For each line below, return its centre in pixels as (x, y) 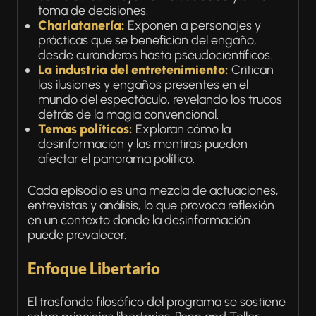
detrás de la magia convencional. (128, 114)
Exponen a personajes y (193, 25)
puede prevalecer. (77, 235)
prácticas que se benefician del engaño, (147, 40)
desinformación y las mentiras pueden (143, 144)
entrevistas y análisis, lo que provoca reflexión (151, 205)
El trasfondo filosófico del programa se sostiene (157, 302)
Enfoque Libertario (94, 268)
